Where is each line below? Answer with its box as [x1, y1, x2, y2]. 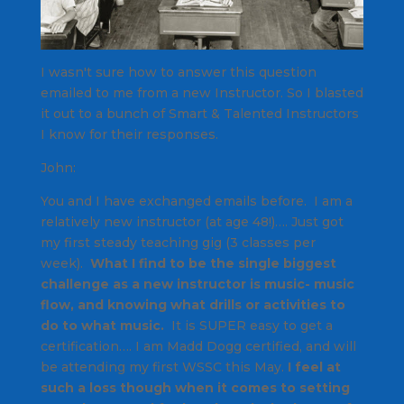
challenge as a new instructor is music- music [40, 275, 354, 292]
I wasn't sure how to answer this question [40, 63, 317, 80]
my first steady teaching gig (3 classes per [40, 234, 316, 251]
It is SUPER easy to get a [163, 317, 333, 334]
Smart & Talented [168, 105, 282, 122]
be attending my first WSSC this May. [40, 358, 288, 375]
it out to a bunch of [40, 105, 169, 122]
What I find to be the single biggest [89, 254, 336, 271]
